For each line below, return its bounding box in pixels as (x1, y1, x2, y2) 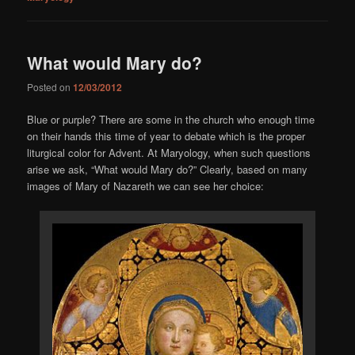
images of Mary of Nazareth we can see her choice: (27, 178, 265, 194)
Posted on (27, 79, 74, 94)
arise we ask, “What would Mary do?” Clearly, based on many (27, 162, 308, 177)
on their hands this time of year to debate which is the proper (27, 128, 306, 144)
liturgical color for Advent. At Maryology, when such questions (27, 145, 311, 161)
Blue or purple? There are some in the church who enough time (27, 112, 315, 128)
